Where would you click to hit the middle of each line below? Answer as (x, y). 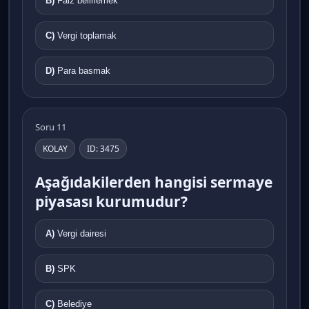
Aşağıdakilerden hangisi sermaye (154, 182)
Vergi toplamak (87, 35)
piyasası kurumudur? (111, 201)
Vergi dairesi (82, 233)
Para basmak (84, 70)
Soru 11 (51, 127)
